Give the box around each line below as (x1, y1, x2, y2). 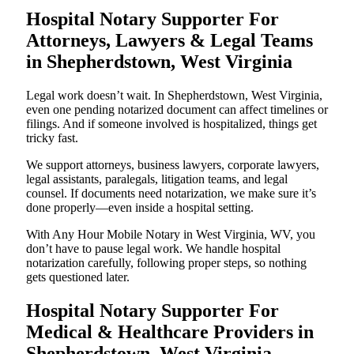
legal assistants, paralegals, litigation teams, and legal (26, 172, 288, 186)
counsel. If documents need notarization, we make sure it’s (26, 186, 316, 201)
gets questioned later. (26, 270, 130, 284)
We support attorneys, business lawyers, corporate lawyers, (26, 158, 319, 172)
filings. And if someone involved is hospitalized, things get (26, 117, 317, 131)
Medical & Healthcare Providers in (26, 322, 314, 343)
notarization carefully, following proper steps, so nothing (26, 256, 307, 270)
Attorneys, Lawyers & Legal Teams (26, 30, 313, 51)
